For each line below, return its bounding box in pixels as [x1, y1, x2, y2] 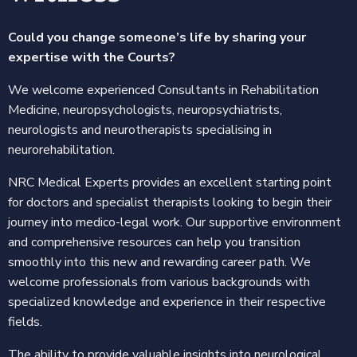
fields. [8, 312, 42, 331]
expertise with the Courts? [8, 48, 175, 66]
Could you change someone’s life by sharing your [8, 28, 306, 46]
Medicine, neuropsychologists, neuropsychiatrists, [8, 100, 282, 119]
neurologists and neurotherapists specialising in [8, 120, 272, 139]
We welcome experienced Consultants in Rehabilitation [8, 80, 319, 99]
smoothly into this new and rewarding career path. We [8, 253, 311, 271]
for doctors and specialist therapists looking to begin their [8, 193, 331, 211]
